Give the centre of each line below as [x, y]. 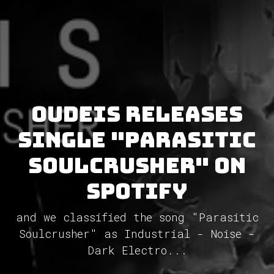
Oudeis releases [137, 114]
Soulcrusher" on [137, 165]
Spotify [137, 191]
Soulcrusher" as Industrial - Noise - [137, 233]
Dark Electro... [137, 250]
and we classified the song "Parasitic [137, 217]
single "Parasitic [137, 139]
